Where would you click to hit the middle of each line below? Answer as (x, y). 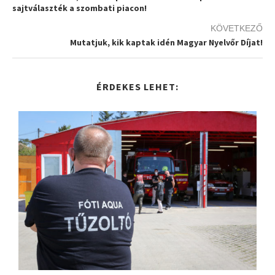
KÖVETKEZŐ (237, 29)
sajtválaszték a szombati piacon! (79, 8)
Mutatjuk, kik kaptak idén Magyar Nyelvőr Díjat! (166, 43)
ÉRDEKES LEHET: (137, 87)
